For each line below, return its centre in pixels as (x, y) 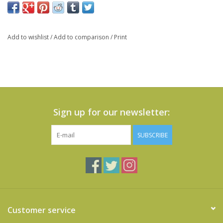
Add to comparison (82, 37)
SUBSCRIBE (152, 135)
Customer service (42, 210)
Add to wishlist (29, 37)
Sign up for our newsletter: (111, 112)
